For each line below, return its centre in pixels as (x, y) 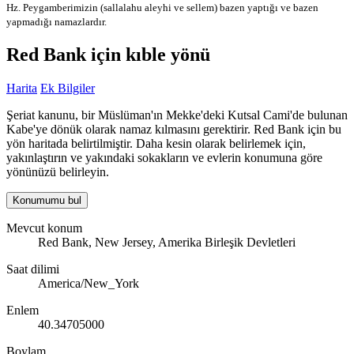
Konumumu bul (47, 201)
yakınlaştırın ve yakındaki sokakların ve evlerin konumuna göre (164, 158)
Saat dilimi (33, 269)
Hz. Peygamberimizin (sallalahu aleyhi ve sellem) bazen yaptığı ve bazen (162, 8)
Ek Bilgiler (68, 88)
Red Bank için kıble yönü (108, 55)
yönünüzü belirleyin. (58, 172)
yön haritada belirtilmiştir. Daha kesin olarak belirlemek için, (156, 144)
